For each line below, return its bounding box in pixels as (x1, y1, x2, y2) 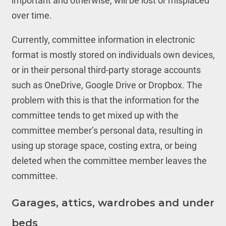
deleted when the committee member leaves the (11, 155, 207, 166)
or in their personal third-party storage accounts (11, 65, 201, 75)
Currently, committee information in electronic (11, 34, 195, 45)
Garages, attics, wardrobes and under (11, 197, 214, 209)
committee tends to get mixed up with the (11, 110, 179, 121)
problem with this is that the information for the (11, 95, 199, 105)
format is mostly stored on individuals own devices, (11, 49, 215, 60)
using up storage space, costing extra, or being (11, 140, 197, 151)
